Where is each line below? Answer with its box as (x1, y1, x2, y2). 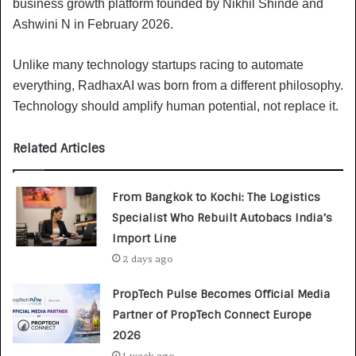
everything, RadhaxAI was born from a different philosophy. (13, 78, 343, 92)
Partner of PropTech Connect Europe (112, 307, 312, 322)
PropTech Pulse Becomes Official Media (112, 286, 331, 301)
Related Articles (13, 140, 105, 157)
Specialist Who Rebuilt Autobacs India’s (112, 210, 333, 225)
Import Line (112, 230, 177, 246)
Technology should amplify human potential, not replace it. (13, 99, 339, 113)
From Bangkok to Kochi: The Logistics (112, 189, 321, 204)
